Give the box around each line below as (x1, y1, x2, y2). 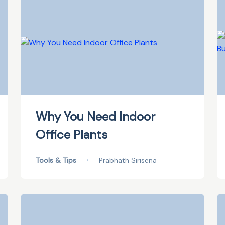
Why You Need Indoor (35, 108, 155, 124)
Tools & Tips (35, 156, 76, 165)
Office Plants (35, 127, 107, 142)
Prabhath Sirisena (98, 156, 157, 165)
